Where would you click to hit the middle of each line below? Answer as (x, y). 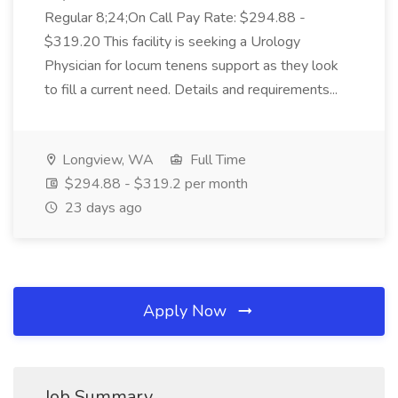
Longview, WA (106, 160)
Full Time (216, 160)
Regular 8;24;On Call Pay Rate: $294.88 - (175, 18)
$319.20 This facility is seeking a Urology (172, 42)
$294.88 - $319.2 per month (155, 184)
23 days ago (102, 208)
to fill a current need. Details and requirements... (193, 90)
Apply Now (187, 311)
